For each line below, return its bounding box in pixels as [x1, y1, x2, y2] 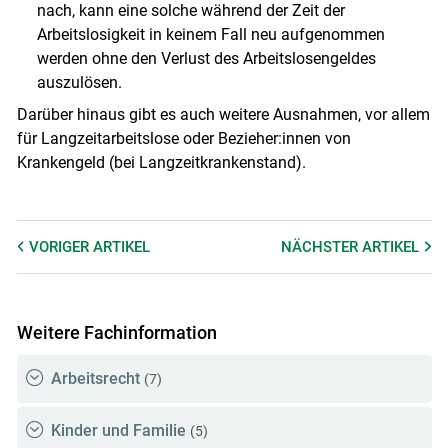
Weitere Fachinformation [16, 321, 217, 343]
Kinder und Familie [50, 421, 186, 441]
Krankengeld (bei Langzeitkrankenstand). [16, 152, 306, 172]
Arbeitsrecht [50, 369, 140, 389]
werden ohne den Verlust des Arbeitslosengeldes [36, 48, 376, 68]
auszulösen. [36, 72, 122, 92]
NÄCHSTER [281, 237, 363, 256]
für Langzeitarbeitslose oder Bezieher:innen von [16, 128, 351, 148]
